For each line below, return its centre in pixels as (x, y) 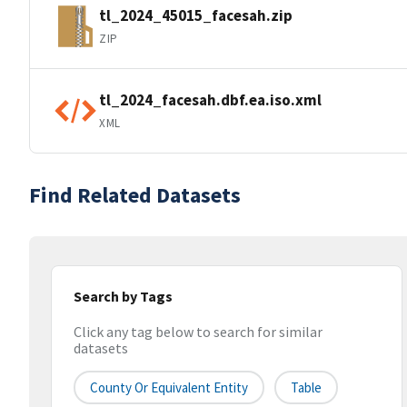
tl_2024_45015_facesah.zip (196, 15)
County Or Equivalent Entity (169, 388)
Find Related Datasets (135, 195)
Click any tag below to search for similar (198, 332)
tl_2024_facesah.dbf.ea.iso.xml (210, 99)
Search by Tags (123, 296)
